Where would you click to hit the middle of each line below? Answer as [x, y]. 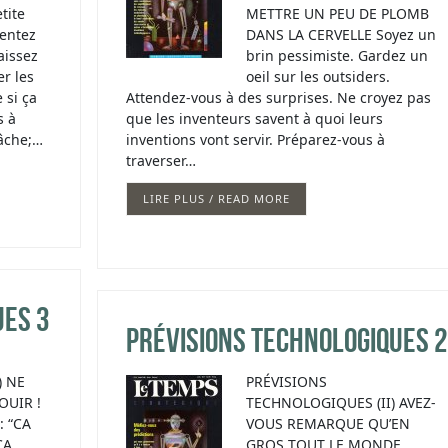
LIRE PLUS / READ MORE [216, 199]
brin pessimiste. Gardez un [336, 55]
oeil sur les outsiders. [317, 76]
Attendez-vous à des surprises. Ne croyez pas [278, 97]
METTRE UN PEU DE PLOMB [337, 13]
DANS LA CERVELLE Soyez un [340, 34]
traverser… [160, 160]
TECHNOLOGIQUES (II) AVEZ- [340, 403]
